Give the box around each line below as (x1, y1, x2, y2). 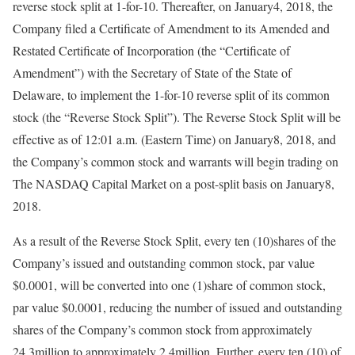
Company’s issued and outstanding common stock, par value (13, 254, 315, 271)
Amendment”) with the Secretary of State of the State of (13, 64, 292, 81)
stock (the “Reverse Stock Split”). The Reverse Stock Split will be (13, 109, 341, 125)
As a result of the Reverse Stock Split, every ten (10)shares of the (13, 232, 336, 249)
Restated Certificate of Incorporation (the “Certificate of (13, 42, 290, 59)
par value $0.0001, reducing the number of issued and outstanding (13, 299, 342, 315)
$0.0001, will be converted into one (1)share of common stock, (13, 277, 326, 293)
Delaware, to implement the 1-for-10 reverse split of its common (13, 86, 330, 103)
